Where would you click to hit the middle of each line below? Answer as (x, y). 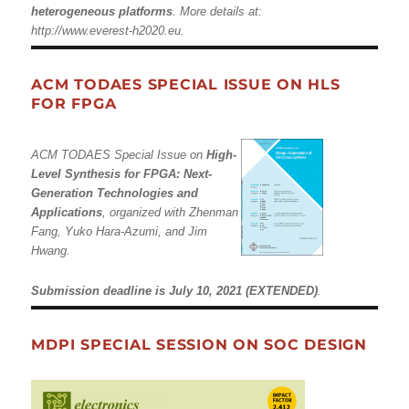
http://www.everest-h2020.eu (106, 31)
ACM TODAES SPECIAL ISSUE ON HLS (186, 84)
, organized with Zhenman (171, 212)
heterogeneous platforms (102, 11)
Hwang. (51, 251)
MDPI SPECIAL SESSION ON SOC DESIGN (199, 344)
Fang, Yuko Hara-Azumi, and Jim (120, 231)
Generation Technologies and (115, 193)
